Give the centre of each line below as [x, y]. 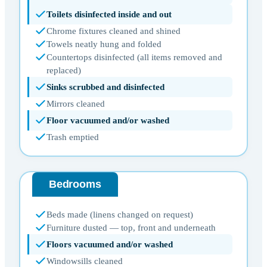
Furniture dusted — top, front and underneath [131, 227]
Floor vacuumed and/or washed [108, 120]
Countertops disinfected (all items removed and [134, 57]
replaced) [64, 70]
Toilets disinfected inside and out [109, 14]
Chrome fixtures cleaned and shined [114, 31]
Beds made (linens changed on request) [120, 214]
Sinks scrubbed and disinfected [105, 87]
